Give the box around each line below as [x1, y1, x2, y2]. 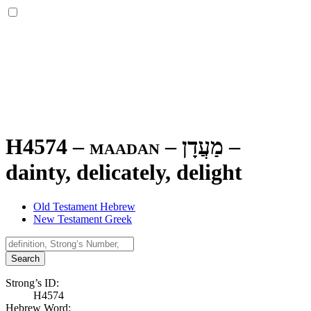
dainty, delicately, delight [6, 160, 242, 185]
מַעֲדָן [182, 134, 224, 160]
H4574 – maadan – [6, 134, 182, 160]
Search [11, 253, 40, 264]
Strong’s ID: [6, 276, 59, 289]
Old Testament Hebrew [33, 200, 135, 212]
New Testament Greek [33, 212, 132, 225]
